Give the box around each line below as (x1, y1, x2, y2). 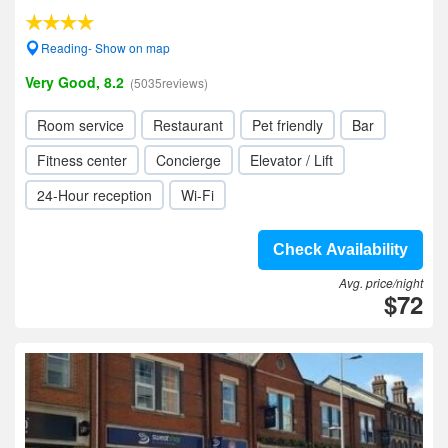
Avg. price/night (339, 274, 423, 291)
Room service (37, 115, 124, 135)
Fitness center (37, 150, 127, 170)
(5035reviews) (130, 74, 208, 91)
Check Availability (273, 241, 408, 258)
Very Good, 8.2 (25, 72, 124, 92)
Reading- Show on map (41, 39, 170, 56)
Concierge (156, 150, 221, 170)
